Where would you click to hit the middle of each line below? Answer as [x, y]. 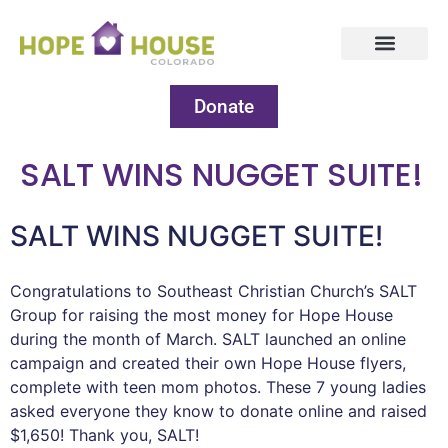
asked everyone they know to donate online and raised [218, 411]
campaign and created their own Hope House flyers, [208, 363]
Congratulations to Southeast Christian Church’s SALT [213, 291]
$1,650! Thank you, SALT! [104, 435]
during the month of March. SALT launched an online [208, 339]
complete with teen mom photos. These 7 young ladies [218, 387]
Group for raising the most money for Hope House [201, 315]
